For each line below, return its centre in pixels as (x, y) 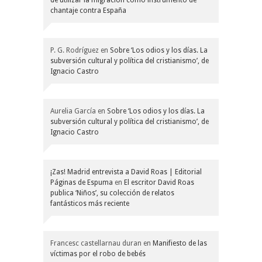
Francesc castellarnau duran (96, 243)
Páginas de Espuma (82, 182)
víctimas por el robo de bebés (98, 254)
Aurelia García (73, 111)
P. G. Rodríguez (75, 50)
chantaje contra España (88, 10)
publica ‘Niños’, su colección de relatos (112, 193)
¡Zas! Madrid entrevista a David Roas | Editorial (126, 172)
